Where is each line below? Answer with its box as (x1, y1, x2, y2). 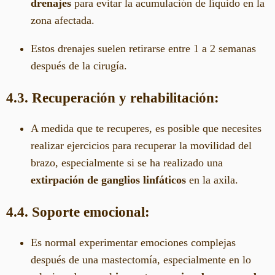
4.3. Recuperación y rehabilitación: (6, 90, 219, 106)
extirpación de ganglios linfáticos (31, 173, 186, 186)
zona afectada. (31, 14, 95, 26)
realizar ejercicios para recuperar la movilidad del (31, 139, 252, 152)
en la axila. (186, 173, 238, 186)
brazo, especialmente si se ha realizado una (31, 156, 223, 169)
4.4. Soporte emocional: (6, 204, 150, 220)
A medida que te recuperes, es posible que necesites (31, 122, 261, 134)
